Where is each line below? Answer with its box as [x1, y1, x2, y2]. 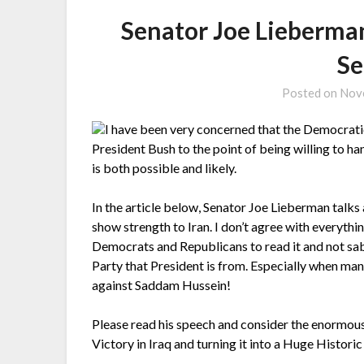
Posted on [282, 85, 340, 101]
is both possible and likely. [92, 160, 237, 176]
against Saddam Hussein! [92, 277, 232, 293]
